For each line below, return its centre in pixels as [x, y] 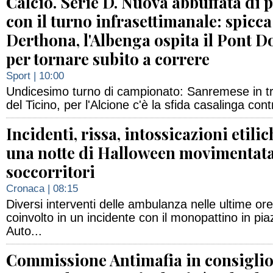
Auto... [24, 231]
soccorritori [51, 172]
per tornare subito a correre [108, 59]
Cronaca [25, 189]
